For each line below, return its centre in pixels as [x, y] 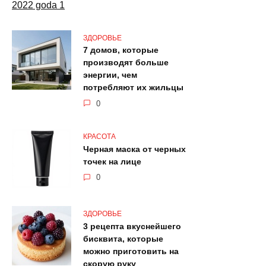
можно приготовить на [131, 251]
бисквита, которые [123, 239]
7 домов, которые [121, 50]
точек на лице [112, 162]
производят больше [126, 63]
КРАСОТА [99, 137]
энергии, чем [110, 75]
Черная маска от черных [134, 149]
